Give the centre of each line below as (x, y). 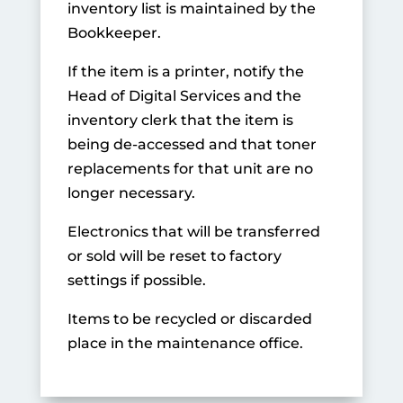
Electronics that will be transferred (193, 232)
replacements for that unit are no (190, 169)
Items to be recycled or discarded (189, 319)
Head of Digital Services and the (184, 96)
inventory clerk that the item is (180, 120)
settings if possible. (136, 280)
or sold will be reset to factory (174, 256)
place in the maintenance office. (185, 343)
